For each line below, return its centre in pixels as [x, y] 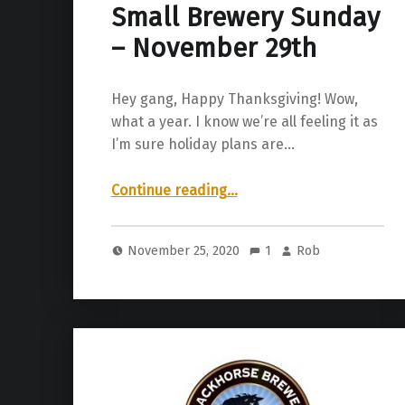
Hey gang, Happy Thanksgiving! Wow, [234, 99]
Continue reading [169, 191]
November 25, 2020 [186, 250]
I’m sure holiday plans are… [202, 145]
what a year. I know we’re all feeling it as [244, 122]
